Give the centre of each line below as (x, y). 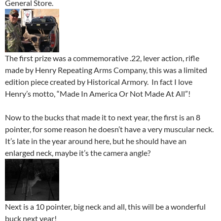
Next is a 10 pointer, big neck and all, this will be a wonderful (105, 207)
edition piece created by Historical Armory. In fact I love (99, 82)
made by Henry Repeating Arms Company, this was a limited (106, 70)
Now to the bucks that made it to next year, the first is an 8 (103, 117)
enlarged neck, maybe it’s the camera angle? (78, 153)
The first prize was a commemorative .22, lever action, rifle (102, 58)
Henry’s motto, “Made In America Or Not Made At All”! (98, 94)
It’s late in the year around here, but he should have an (96, 141)
